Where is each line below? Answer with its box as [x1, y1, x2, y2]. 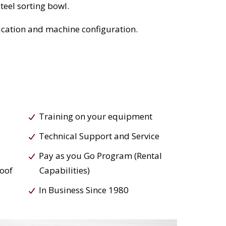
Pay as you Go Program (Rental [38, 150, 162, 162]
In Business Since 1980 [38, 184, 129, 196]
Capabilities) [39, 164, 90, 177]
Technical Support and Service [38, 130, 159, 142]
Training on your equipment [38, 110, 152, 123]
